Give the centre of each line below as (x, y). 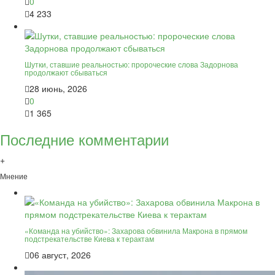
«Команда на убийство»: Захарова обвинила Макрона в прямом (136, 230)
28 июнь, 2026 (58, 88)
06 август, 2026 (60, 254)
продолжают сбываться (66, 72)
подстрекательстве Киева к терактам (89, 238)
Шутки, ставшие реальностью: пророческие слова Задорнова (131, 64)
